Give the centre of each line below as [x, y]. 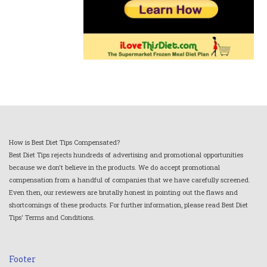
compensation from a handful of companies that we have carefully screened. [130, 180]
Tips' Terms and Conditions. [52, 218]
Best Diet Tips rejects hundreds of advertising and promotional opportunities [126, 155]
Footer [22, 259]
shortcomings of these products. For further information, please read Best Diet [128, 205]
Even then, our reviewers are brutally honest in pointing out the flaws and [123, 193]
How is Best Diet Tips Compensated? [64, 142]
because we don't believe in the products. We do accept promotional [114, 167]
